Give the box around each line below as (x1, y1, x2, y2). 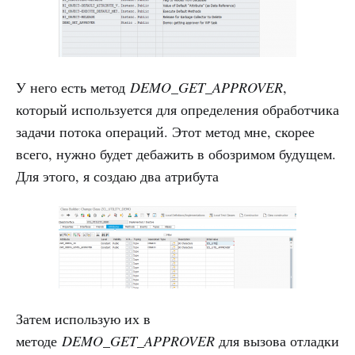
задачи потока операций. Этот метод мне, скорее (16, 122, 315, 141)
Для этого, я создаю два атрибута (16, 166, 219, 185)
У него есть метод (16, 78, 130, 97)
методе (16, 331, 62, 350)
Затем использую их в (16, 309, 151, 328)
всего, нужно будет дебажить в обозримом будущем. (16, 144, 336, 163)
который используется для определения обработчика (16, 100, 339, 119)
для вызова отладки (215, 331, 339, 350)
